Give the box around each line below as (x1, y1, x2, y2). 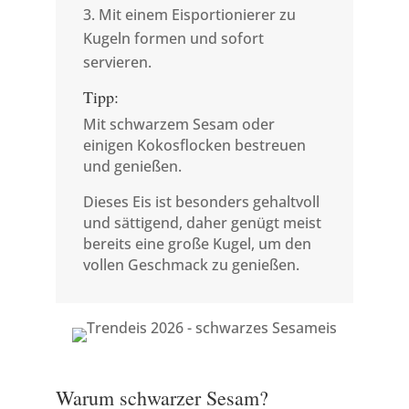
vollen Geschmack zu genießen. (82, 255, 299, 275)
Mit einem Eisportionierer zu (98, 5, 296, 25)
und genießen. (82, 156, 182, 176)
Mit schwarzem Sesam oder (82, 114, 275, 134)
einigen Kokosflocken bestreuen (82, 135, 306, 155)
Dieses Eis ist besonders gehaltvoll (82, 192, 320, 212)
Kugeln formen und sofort (82, 28, 264, 48)
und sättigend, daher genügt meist (82, 213, 321, 233)
